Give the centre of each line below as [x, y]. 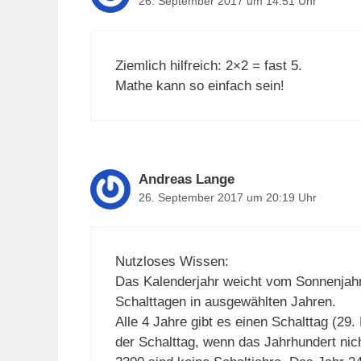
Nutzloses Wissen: [172, 262]
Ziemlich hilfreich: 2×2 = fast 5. [209, 65]
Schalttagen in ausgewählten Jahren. [226, 302]
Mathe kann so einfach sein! [200, 85]
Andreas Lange [187, 179]
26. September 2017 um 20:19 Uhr [228, 197]
